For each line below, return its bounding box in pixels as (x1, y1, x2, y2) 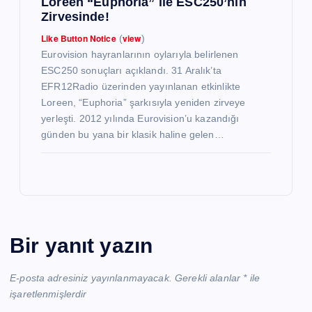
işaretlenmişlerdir (10, 288, 87, 300)
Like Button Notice (41, 31, 116, 45)
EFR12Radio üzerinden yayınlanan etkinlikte (41, 80, 241, 92)
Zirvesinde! (41, 9, 109, 24)
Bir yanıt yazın (10, 233, 153, 257)
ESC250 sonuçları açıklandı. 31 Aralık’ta (41, 64, 221, 76)
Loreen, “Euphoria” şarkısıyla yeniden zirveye (41, 96, 246, 108)
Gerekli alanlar (175, 272, 244, 284)
